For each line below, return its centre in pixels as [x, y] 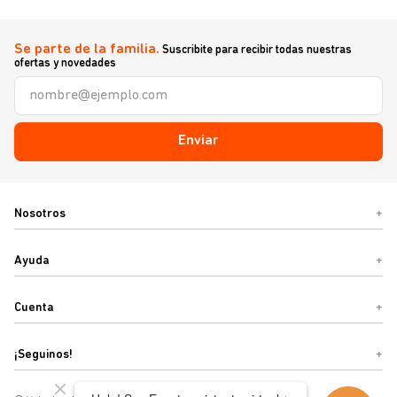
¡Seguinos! [43, 355]
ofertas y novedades [65, 63]
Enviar [198, 141]
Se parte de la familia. [87, 50]
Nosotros [40, 214]
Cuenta [34, 308]
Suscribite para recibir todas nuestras [256, 50]
